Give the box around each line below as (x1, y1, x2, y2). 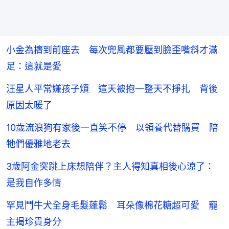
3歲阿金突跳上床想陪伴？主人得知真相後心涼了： (6, 161, 214, 172)
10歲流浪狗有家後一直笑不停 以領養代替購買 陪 (6, 122, 218, 133)
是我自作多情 (6, 177, 61, 189)
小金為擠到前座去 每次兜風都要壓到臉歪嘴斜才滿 (6, 44, 218, 56)
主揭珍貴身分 (6, 216, 61, 227)
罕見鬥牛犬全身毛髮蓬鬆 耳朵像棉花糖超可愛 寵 (6, 200, 218, 211)
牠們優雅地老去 (6, 139, 71, 150)
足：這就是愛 (6, 61, 61, 72)
